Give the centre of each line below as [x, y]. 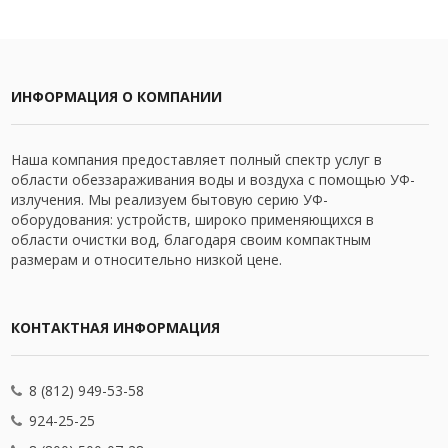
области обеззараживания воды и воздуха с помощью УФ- [213, 179]
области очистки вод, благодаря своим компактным [191, 239]
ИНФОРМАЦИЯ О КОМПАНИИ [116, 96]
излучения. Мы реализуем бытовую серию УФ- [169, 199]
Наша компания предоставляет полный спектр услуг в [196, 159]
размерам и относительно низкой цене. [146, 259]
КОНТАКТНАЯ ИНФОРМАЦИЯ [115, 327]
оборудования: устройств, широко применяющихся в [192, 219]
